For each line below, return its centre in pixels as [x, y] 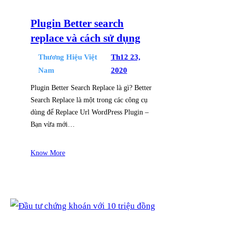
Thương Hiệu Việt [68, 57]
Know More [48, 153]
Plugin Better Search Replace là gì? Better [91, 88]
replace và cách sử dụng [85, 38]
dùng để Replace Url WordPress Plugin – [90, 112]
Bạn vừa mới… [53, 124]
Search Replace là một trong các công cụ [89, 100]
